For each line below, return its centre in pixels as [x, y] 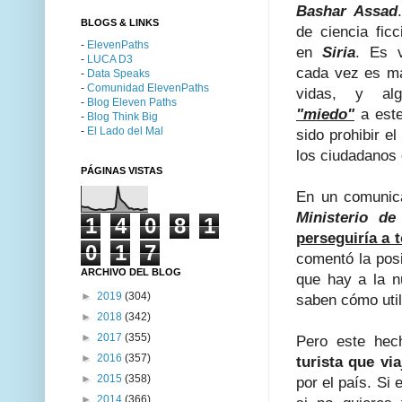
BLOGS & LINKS [120, 22]
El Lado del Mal [125, 131]
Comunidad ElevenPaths [148, 87]
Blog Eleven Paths [132, 102]
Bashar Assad [347, 12]
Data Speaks [118, 73]
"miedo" [325, 115]
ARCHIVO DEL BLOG [131, 271]
